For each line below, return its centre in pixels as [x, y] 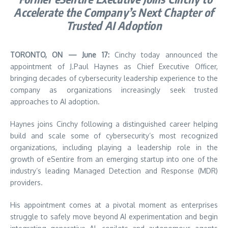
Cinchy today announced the [166, 54]
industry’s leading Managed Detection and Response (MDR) [114, 170]
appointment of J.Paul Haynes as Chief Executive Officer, [114, 66]
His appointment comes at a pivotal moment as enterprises [114, 205]
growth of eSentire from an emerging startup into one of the [114, 159]
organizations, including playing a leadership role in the [114, 147]
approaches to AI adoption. [55, 101]
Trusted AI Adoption [114, 25]
